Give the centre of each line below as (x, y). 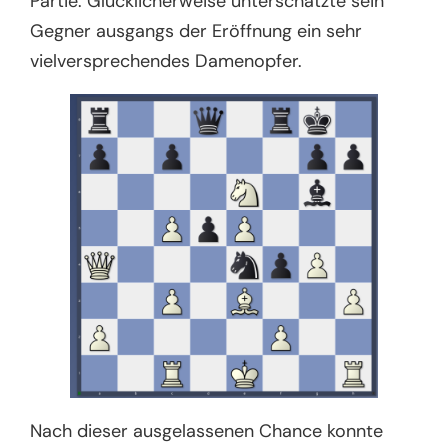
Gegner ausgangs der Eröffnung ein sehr (196, 31)
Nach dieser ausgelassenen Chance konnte (207, 430)
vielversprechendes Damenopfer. (169, 61)
